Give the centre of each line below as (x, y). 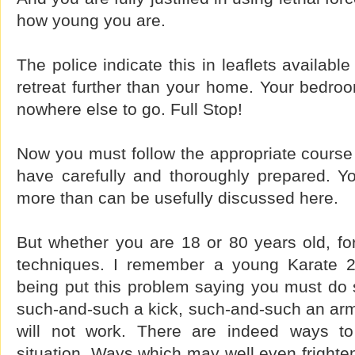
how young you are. (91, 20)
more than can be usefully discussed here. (177, 198)
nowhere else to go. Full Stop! (130, 109)
